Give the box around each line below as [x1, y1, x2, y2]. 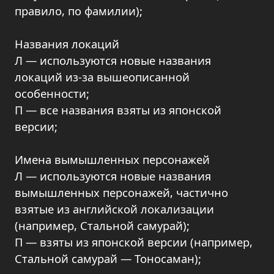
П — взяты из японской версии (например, [15, 234, 253, 250]
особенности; [15, 86, 89, 101]
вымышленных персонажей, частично [15, 185, 228, 200]
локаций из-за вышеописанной [15, 69, 190, 84]
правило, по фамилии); [15, 3, 143, 18]
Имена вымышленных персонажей [15, 152, 210, 167]
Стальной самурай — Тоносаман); [15, 251, 201, 266]
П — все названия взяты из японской [15, 102, 221, 117]
